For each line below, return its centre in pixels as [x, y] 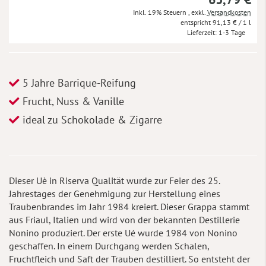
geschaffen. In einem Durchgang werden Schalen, [109, 246]
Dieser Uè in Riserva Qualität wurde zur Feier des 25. [114, 180]
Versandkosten [229, 12]
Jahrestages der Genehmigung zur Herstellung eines [115, 193]
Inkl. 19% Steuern [160, 12]
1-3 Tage [232, 32]
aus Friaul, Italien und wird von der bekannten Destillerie [124, 219]
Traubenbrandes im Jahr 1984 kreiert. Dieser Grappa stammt [129, 206]
